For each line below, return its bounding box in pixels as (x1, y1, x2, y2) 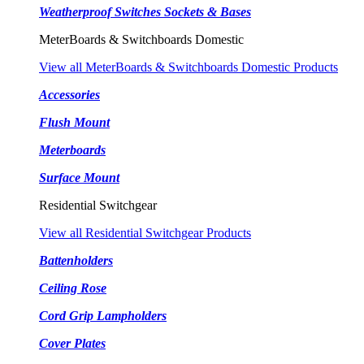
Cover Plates (39, 336, 106, 350)
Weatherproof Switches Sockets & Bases (39, 5, 251, 19)
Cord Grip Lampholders (39, 309, 167, 323)
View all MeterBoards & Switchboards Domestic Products (39, 60, 338, 74)
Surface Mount (39, 171, 119, 184)
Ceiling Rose (39, 281, 106, 295)
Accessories (39, 88, 100, 102)
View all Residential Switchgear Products (39, 226, 251, 240)
